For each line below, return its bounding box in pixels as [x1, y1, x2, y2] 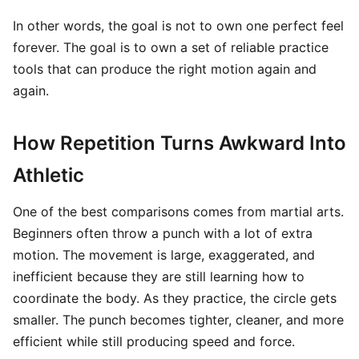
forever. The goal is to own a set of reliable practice [13, 39, 329, 55]
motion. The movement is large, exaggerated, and [13, 247, 315, 263]
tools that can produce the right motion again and [13, 61, 317, 77]
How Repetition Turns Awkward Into [13, 131, 346, 155]
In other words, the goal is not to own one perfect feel [13, 18, 344, 34]
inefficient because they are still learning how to [13, 268, 305, 284]
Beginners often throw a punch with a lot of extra [13, 225, 313, 241]
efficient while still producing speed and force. [13, 333, 295, 349]
